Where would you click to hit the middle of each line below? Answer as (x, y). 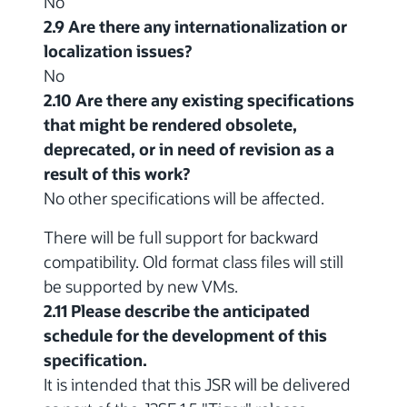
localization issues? (118, 51)
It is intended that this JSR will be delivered (197, 385)
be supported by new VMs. (141, 287)
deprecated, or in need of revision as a (189, 149)
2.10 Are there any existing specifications (199, 100)
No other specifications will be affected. (184, 199)
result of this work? (117, 174)
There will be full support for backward (181, 238)
